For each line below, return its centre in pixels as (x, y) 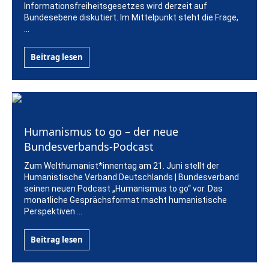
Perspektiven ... (53, 211)
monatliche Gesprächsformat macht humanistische (125, 200)
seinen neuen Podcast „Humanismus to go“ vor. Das (123, 188)
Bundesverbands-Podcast (89, 146)
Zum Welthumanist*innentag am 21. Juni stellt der (122, 165)
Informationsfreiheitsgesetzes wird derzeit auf (116, 6)
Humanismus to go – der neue (101, 131)
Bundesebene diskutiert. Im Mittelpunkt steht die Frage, (131, 18)
